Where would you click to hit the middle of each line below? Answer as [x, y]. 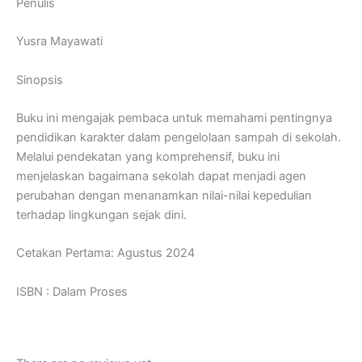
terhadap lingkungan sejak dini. [101, 215]
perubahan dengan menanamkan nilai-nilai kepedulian [164, 196]
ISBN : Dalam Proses [72, 291]
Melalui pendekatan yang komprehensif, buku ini [148, 157]
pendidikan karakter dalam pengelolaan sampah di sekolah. [179, 137]
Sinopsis [40, 80]
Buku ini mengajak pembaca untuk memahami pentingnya [174, 118]
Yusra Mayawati [59, 42]
